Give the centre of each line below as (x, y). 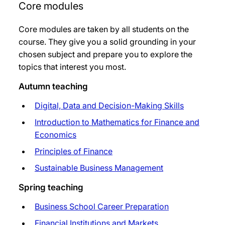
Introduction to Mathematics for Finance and (117, 122)
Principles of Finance (74, 151)
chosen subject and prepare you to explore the (105, 54)
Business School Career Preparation (102, 207)
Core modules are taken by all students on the (104, 29)
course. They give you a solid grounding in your (107, 42)
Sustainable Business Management (99, 168)
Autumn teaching (53, 87)
